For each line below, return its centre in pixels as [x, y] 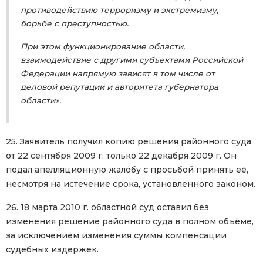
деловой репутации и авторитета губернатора [119, 87]
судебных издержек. [52, 250]
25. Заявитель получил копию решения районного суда [129, 142]
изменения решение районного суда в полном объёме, [130, 222]
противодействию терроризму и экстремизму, [119, 10]
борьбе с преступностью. [75, 24]
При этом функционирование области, [103, 47]
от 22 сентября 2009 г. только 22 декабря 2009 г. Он [121, 156]
